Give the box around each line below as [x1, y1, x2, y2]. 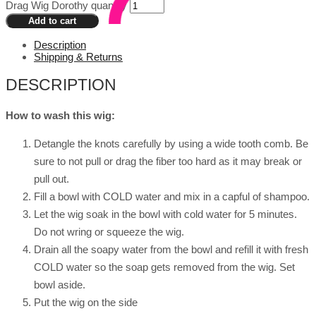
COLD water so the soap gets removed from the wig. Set [34, 261, 295, 274]
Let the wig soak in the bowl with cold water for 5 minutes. [34, 208, 297, 221]
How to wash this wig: [6, 109, 115, 122]
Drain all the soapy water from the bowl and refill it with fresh [34, 243, 308, 256]
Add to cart [28, 15, 76, 26]
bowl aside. [34, 279, 85, 291]
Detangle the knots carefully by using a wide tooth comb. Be [34, 138, 308, 150]
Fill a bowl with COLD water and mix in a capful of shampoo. [34, 190, 310, 203]
